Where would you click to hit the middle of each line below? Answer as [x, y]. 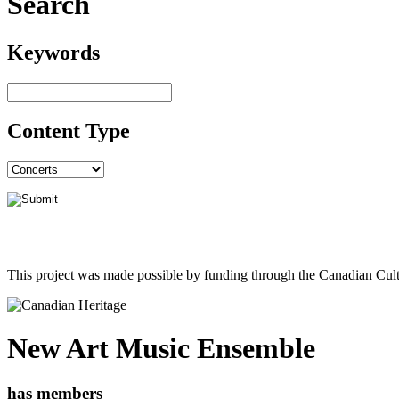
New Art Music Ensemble [161, 349]
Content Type [69, 130]
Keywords [53, 52]
